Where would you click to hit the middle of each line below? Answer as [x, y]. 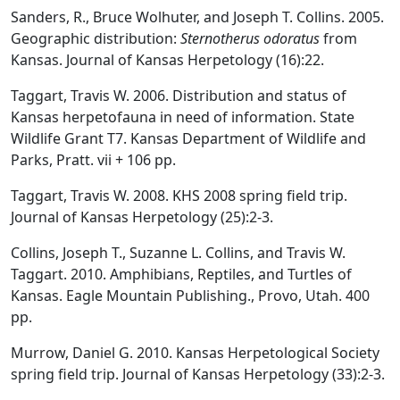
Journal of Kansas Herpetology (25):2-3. [142, 217]
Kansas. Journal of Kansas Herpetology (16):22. [167, 59]
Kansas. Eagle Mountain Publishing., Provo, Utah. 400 [190, 295]
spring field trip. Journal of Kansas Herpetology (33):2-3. [198, 374]
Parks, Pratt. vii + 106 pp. [93, 159]
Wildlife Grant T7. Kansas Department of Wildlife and [188, 138]
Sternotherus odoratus [250, 38]
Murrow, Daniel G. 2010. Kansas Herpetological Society [195, 352]
